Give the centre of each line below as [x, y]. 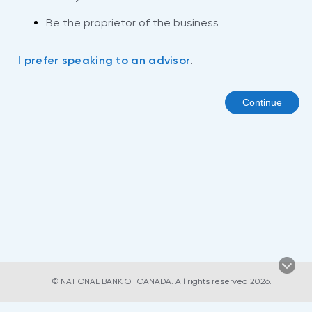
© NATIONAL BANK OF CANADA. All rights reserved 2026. [162, 281]
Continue [262, 103]
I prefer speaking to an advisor [104, 61]
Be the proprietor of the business [132, 23]
